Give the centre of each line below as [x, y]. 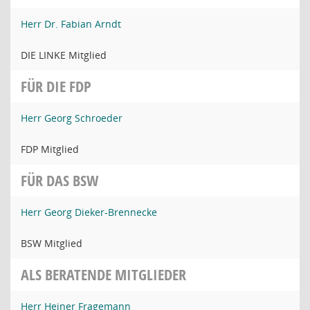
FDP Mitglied [50, 149]
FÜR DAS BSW [60, 181]
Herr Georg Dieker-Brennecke [89, 212]
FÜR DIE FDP [56, 86]
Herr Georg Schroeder [72, 118]
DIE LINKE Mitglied [64, 55]
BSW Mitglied [52, 243]
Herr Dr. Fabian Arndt [71, 24]
